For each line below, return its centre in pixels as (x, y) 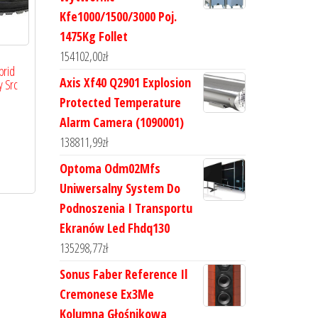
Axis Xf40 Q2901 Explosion (125, 82)
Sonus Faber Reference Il (123, 274)
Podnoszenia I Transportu (126, 208)
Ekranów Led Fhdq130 (114, 228)
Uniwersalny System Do (120, 188)
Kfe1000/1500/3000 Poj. (118, 16)
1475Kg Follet (93, 36)
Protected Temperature (120, 102)
